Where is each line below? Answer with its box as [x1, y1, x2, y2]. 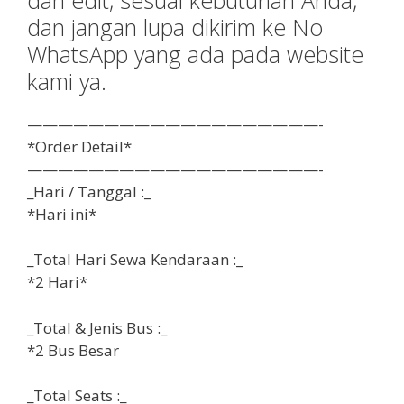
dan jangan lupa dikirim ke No [27, 11, 323, 42]
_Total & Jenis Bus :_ [27, 317, 167, 338]
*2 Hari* [27, 271, 87, 293]
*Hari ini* [27, 203, 96, 225]
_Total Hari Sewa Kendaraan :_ [27, 249, 243, 271]
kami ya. [27, 65, 106, 96]
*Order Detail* [27, 135, 132, 157]
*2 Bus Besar [27, 339, 119, 361]
